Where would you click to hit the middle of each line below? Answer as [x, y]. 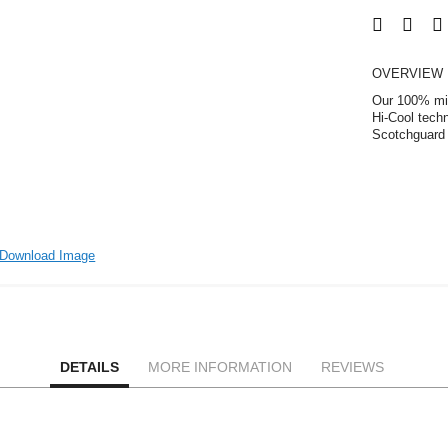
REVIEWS [352, 367]
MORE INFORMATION [219, 367]
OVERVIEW [408, 73]
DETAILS [89, 367]
